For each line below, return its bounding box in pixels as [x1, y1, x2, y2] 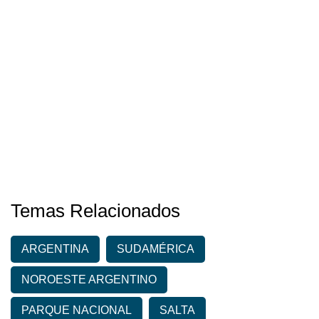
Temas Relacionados [11, 200, 180, 222]
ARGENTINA [21, 243, 89, 256]
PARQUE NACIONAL [21, 304, 132, 317]
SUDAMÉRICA [117, 243, 194, 256]
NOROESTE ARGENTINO [21, 273, 157, 286]
